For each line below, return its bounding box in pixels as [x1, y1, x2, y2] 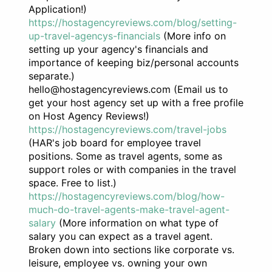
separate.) [29, 70, 75, 83]
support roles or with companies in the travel [29, 163, 236, 176]
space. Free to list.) [29, 177, 117, 189]
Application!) [29, 3, 87, 16]
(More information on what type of [56, 217, 219, 229]
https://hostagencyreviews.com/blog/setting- [29, 16, 237, 29]
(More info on [160, 30, 226, 42]
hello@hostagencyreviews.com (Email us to [29, 83, 228, 96]
